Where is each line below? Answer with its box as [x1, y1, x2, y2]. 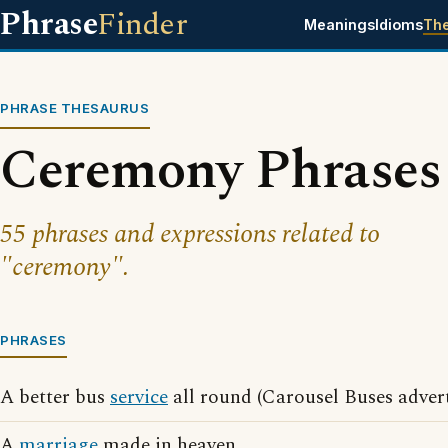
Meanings [303, 16, 375, 33]
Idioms [374, 16, 423, 33]
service [110, 383, 168, 412]
